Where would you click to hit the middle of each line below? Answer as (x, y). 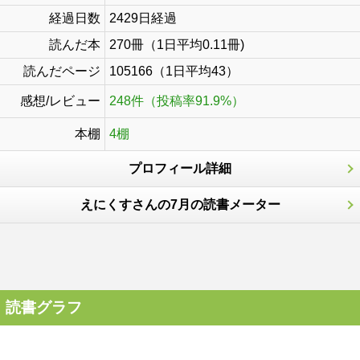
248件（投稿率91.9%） (177, 101)
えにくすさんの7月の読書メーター (180, 205)
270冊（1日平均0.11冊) (177, 45)
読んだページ (62, 71)
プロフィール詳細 (180, 168)
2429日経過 (143, 18)
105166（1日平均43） (174, 71)
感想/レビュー (60, 101)
